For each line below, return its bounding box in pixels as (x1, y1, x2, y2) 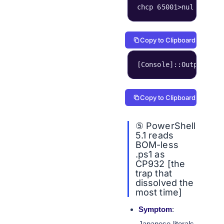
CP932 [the (135, 158, 185, 169)
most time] (135, 187, 182, 197)
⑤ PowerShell (135, 120, 195, 131)
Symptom (138, 205, 172, 213)
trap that (135, 168, 172, 178)
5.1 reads (135, 130, 173, 140)
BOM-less (135, 139, 178, 150)
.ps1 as (135, 149, 165, 159)
